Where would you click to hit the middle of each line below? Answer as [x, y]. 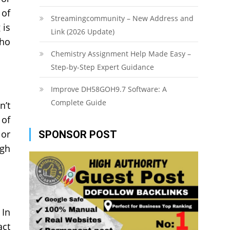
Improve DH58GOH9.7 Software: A [109, 89]
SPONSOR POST [78, 135]
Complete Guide [78, 102]
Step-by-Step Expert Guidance [102, 67]
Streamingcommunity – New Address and [122, 18]
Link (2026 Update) [82, 32]
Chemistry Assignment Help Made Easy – [121, 54]
